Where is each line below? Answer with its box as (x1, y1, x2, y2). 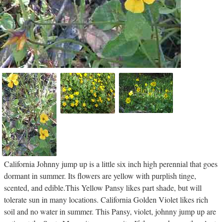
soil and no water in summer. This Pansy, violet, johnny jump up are (4, 206, 216, 217)
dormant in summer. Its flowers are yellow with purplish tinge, (4, 170, 196, 181)
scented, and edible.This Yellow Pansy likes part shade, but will (4, 182, 202, 193)
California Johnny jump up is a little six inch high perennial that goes (4, 158, 218, 169)
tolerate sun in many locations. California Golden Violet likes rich (4, 194, 208, 205)
